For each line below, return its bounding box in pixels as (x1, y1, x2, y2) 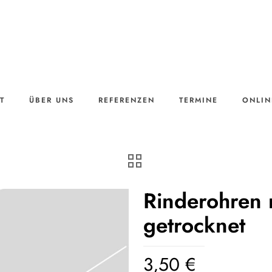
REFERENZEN (98, 95, 155, 106)
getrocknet (143, 210, 245, 240)
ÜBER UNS (29, 95, 74, 106)
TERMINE (179, 95, 218, 106)
